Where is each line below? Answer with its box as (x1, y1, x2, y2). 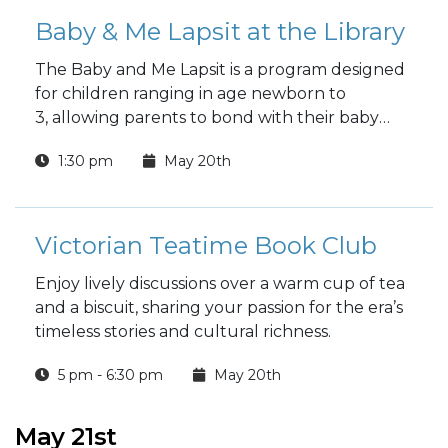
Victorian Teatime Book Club (35, 231, 377, 260)
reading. (35, 156, 100, 175)
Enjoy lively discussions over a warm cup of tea (35, 274, 405, 293)
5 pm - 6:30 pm (54, 366, 163, 384)
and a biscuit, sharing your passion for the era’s (35, 298, 403, 317)
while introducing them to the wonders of (35, 132, 372, 151)
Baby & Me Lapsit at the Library (35, 17, 405, 46)
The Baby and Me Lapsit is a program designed (35, 60, 405, 79)
